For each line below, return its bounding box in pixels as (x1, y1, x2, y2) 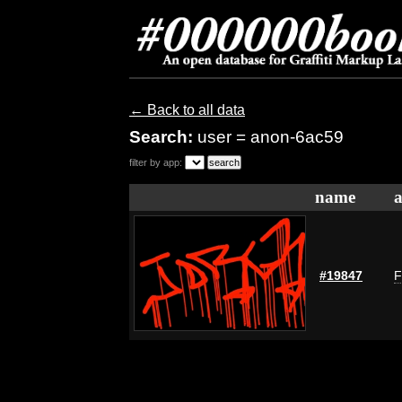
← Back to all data (129, 102, 245, 118)
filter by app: (129, 157, 182, 168)
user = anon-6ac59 (197, 127, 344, 146)
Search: (129, 127, 197, 146)
